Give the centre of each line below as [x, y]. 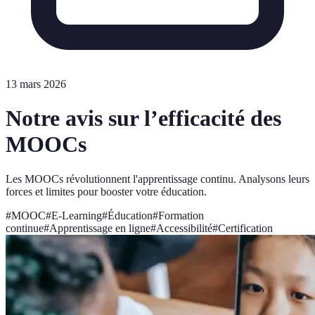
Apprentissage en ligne [100, 228]
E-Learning [77, 215]
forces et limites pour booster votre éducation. [106, 191]
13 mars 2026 [36, 84]
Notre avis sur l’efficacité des [143, 118]
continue [25, 228]
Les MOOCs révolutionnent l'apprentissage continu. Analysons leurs [157, 179]
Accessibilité [184, 228]
